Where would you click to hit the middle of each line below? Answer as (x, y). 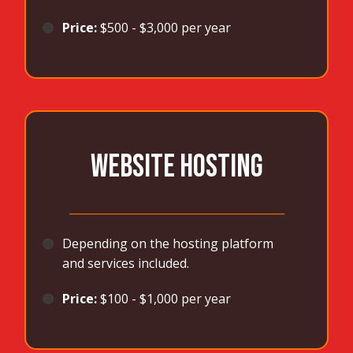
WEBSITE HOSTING (176, 167)
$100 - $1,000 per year (166, 299)
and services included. (126, 264)
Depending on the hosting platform (168, 244)
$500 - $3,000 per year (164, 28)
